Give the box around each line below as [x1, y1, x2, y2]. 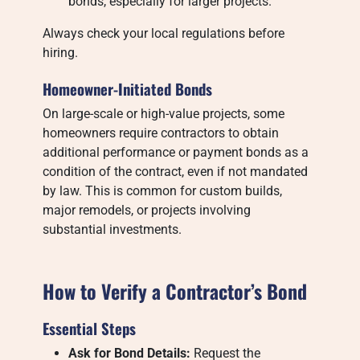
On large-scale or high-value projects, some [43, 106, 285, 121]
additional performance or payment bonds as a [43, 145, 309, 160]
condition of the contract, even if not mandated [43, 164, 309, 179]
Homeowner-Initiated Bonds [43, 78, 213, 100]
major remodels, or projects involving [43, 202, 252, 218]
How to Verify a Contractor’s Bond [43, 276, 308, 305]
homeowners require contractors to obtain [43, 125, 280, 141]
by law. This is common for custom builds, [43, 183, 283, 198]
